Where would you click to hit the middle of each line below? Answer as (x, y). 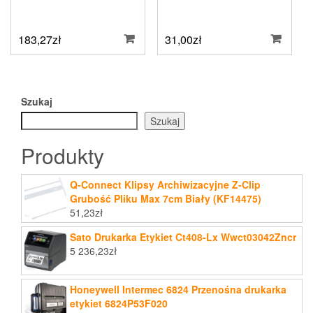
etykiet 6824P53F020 (119, 303)
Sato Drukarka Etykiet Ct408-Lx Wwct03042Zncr (183, 236)
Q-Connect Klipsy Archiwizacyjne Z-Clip (165, 184)
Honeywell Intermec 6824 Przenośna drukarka (178, 289)
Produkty (63, 155)
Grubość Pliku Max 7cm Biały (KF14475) (166, 198)
